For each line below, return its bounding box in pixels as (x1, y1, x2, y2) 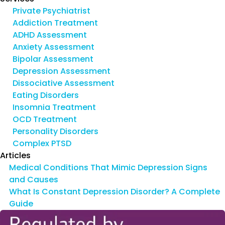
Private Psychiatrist (13, 5, 90, 17)
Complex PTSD (13, 137, 71, 149)
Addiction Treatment (13, 17, 98, 29)
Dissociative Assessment (13, 77, 115, 89)
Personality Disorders (13, 125, 98, 137)
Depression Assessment (13, 65, 110, 77)
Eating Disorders (13, 89, 79, 101)
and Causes (9, 173, 58, 185)
